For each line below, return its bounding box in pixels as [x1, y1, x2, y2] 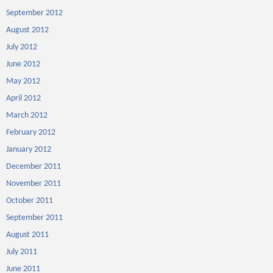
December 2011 [6, 162, 61, 171]
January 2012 [6, 145, 51, 154]
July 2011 [6, 247, 37, 257]
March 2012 [6, 111, 48, 120]
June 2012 [6, 60, 40, 69]
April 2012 [6, 94, 41, 103]
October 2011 [6, 196, 53, 205]
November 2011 [6, 179, 61, 188]
